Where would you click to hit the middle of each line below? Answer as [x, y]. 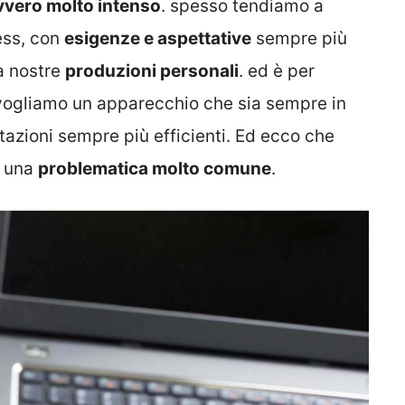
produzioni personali [152, 71]
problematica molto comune [155, 168]
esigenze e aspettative [158, 38]
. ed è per [277, 71]
